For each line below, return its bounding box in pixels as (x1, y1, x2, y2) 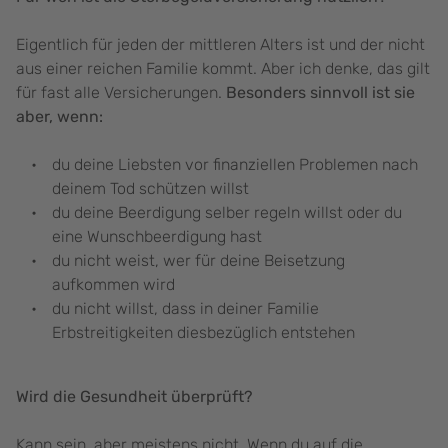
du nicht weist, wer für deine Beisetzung (52, 251, 345, 271)
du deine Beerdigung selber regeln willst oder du (52, 203, 402, 223)
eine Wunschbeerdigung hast (52, 227, 262, 247)
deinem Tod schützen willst (52, 179, 249, 199)
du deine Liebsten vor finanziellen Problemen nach (52, 155, 418, 175)
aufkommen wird (52, 275, 175, 295)
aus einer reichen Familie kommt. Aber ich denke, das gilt (16, 59, 430, 79)
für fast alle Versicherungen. (16, 83, 226, 103)
